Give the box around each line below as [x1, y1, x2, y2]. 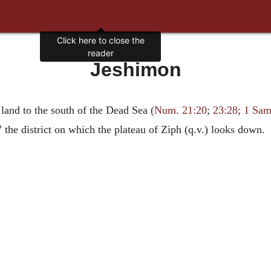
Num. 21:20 [154, 104, 207, 116]
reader [87, 48, 114, 59]
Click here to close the [56, 35, 145, 46]
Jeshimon [90, 59, 181, 80]
